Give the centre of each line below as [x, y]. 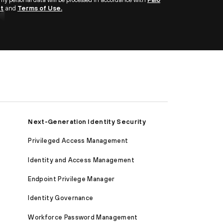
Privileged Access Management [78, 141]
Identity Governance [61, 198]
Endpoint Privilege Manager [71, 179]
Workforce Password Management [83, 217]
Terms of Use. [40, 8]
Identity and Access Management [81, 160]
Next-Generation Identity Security [87, 121]
